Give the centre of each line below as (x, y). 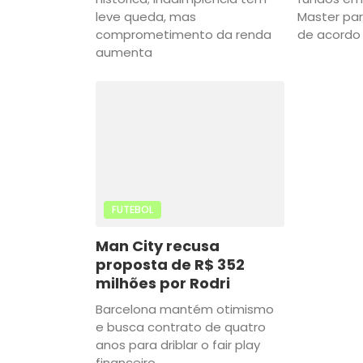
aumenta (124, 52)
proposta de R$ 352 (170, 264)
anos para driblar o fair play (178, 344)
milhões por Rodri (163, 283)
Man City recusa (158, 246)
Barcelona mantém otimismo (185, 309)
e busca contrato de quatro (181, 327)
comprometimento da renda (184, 34)
